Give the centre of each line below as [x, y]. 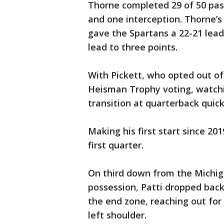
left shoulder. [117, 215]
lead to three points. [133, 47]
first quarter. [116, 145]
